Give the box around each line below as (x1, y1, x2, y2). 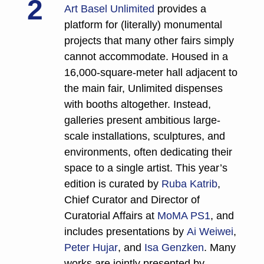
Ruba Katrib (161, 178, 217, 190)
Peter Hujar (64, 242, 118, 254)
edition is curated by (64, 178, 161, 190)
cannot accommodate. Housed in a (64, 51, 228, 63)
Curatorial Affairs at (64, 210, 157, 222)
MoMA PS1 (157, 210, 210, 222)
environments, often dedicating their (64, 146, 232, 159)
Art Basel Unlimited (64, 3, 154, 15)
